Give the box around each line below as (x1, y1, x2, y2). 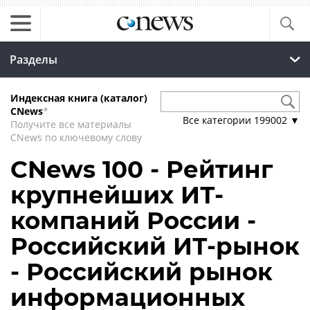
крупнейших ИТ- (10, 181, 224, 210)
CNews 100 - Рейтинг (10, 155, 273, 184)
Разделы (10, 52, 57, 67)
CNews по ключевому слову (10, 131, 142, 144)
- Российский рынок (10, 257, 273, 286)
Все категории (183, 113, 254, 127)
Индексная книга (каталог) (10, 91, 147, 104)
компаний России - (10, 206, 256, 235)
